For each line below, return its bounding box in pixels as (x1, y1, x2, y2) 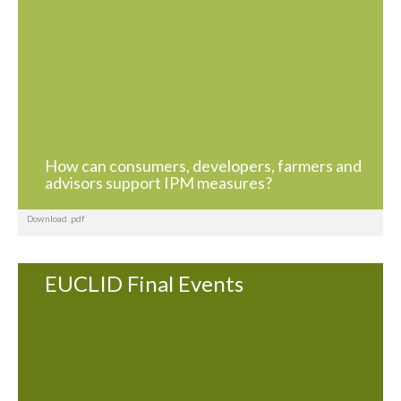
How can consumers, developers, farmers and (45, 155, 362, 175)
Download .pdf (27, 212, 85, 224)
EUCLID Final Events (45, 269, 243, 296)
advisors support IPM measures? (45, 172, 272, 192)
